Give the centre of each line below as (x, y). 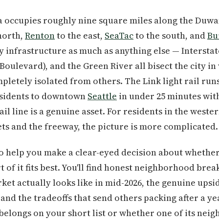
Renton (40, 35)
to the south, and (170, 35)
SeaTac (119, 35)
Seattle (102, 96)
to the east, (80, 35)
